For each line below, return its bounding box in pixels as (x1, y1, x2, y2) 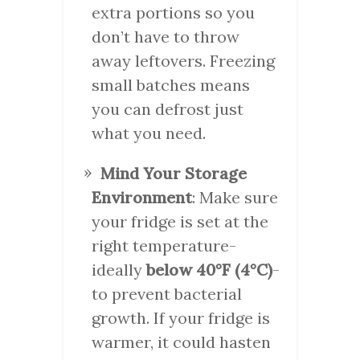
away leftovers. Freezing (92, 50, 275, 71)
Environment (92, 186, 192, 207)
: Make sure (192, 186, 278, 207)
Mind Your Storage (100, 162, 247, 183)
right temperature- (92, 235, 236, 256)
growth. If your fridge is (92, 307, 270, 328)
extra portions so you (92, 2, 255, 22)
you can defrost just (92, 98, 243, 119)
